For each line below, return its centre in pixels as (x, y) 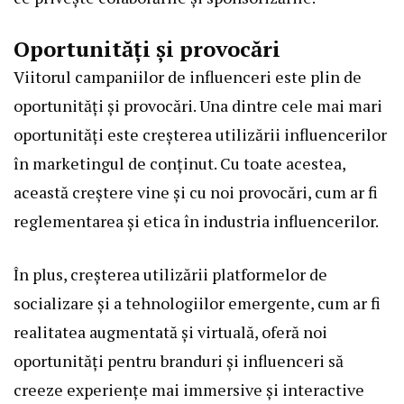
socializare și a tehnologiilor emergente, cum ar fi (197, 303)
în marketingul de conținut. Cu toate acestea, (179, 163)
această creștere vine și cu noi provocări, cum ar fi (196, 192)
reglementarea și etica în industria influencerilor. (196, 220)
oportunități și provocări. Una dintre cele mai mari (198, 105)
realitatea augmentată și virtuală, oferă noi (170, 331)
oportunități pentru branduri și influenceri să (179, 360)
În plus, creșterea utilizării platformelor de (170, 274)
